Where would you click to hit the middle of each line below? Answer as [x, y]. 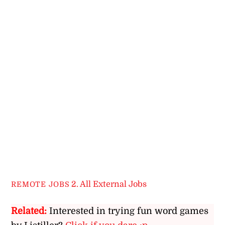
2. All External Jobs [109, 184]
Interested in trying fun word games [129, 211]
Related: [29, 211]
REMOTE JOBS [40, 185]
